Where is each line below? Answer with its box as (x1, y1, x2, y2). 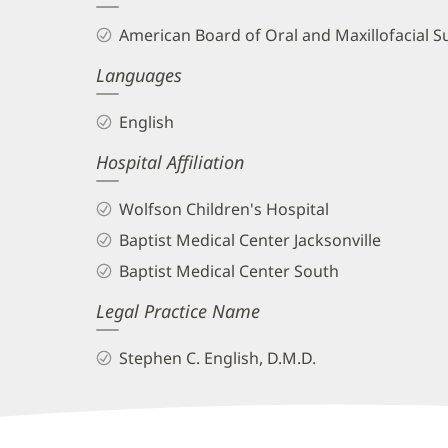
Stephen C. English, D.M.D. (118, 346, 316, 369)
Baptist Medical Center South (118, 259, 339, 282)
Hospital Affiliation (96, 150, 244, 175)
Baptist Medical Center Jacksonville (118, 229, 381, 251)
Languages (96, 63, 182, 88)
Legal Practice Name (96, 298, 260, 323)
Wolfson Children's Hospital (118, 198, 329, 221)
